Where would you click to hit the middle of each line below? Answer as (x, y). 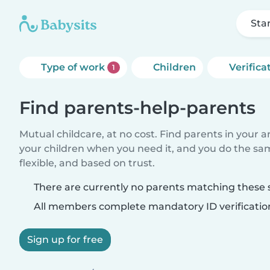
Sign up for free (65, 240)
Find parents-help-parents (137, 108)
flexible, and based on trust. (87, 163)
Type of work (74, 67)
